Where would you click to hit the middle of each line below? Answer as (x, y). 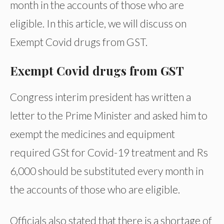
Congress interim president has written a (100, 97)
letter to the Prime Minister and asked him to (109, 115)
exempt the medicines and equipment (92, 134)
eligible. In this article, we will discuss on (98, 23)
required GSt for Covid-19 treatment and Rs (109, 152)
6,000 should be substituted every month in (107, 171)
